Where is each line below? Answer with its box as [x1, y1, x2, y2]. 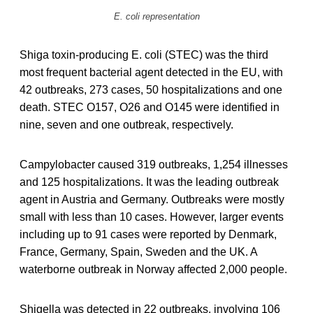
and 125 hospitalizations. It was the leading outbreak [20, 175, 279, 188]
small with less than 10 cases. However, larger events [20, 210, 284, 223]
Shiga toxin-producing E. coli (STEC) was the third [20, 48, 268, 61]
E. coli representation [113, 10, 200, 22]
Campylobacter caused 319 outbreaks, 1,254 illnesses [20, 158, 288, 170]
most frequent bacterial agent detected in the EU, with [20, 66, 283, 78]
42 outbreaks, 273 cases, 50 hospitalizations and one [20, 83, 282, 96]
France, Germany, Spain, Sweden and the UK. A [20, 245, 257, 258]
